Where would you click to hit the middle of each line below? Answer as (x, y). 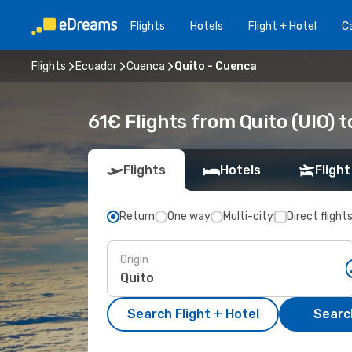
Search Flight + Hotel (193, 314)
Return (137, 216)
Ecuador (96, 66)
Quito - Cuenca (216, 66)
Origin (134, 259)
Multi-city (248, 216)
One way (189, 216)
